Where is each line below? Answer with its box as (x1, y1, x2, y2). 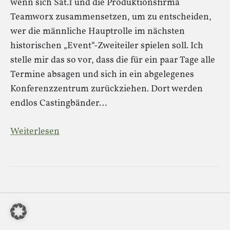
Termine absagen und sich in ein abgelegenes (10, 68, 194, 81)
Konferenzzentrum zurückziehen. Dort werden (10, 83, 203, 95)
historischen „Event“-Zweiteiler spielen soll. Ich (10, 40, 203, 52)
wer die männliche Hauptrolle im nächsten (10, 25, 185, 38)
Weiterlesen (10, 125, 60, 138)
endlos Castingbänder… (10, 97, 107, 110)
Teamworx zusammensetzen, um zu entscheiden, (10, 11, 212, 24)
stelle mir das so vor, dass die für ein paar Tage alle (10, 54, 215, 67)
